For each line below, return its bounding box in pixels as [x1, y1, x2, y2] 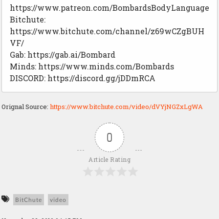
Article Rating [88, 155, 131, 164]
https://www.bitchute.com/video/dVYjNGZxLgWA [50, 102, 203, 111]
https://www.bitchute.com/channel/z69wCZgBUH [10, 26, 204, 37]
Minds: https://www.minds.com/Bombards [10, 61, 174, 72]
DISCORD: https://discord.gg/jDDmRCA [10, 73, 155, 84]
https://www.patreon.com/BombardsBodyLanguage [10, 2, 209, 13]
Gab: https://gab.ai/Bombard [10, 49, 115, 60]
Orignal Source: [1, 102, 50, 111]
